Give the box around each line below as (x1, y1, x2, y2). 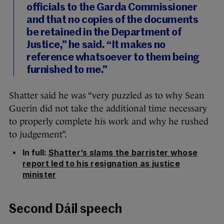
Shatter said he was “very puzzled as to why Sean (9, 90, 204, 101)
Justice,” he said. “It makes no (26, 40, 165, 51)
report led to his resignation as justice (22, 158, 180, 169)
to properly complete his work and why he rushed (9, 116, 208, 127)
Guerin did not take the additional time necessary (9, 103, 207, 114)
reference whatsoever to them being (26, 52, 199, 63)
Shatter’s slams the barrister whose (48, 147, 198, 158)
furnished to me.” (26, 65, 107, 76)
